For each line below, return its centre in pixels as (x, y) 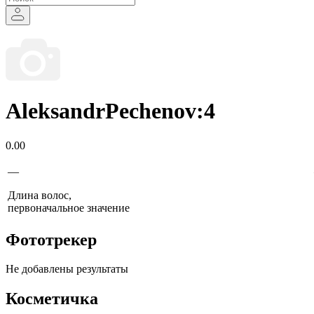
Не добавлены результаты (67, 269)
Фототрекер (51, 239)
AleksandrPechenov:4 (110, 111)
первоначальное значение (69, 207)
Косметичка (52, 299)
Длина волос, (40, 195)
